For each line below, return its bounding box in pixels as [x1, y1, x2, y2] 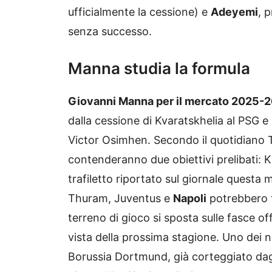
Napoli [173, 192, 206, 205]
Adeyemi [211, 5, 258, 19]
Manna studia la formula [68, 59, 250, 78]
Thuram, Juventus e [68, 192, 173, 205]
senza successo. [68, 25, 155, 38]
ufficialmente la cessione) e [68, 5, 211, 19]
